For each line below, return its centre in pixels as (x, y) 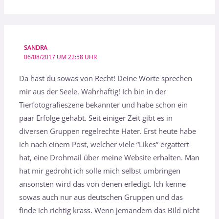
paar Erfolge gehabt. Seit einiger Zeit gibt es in (96, 118)
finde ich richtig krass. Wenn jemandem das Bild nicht (109, 210)
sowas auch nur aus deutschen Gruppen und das (101, 197)
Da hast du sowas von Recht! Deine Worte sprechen (106, 78)
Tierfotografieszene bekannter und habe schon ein (104, 105)
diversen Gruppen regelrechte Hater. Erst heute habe (108, 131)
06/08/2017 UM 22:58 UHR (60, 56)
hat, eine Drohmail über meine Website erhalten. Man (109, 158)
